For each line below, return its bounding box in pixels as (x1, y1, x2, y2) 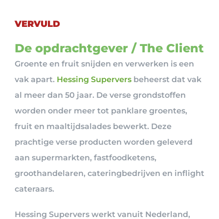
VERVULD (15, 18, 60, 29)
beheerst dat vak (131, 74, 201, 84)
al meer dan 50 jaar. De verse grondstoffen (15, 90, 186, 100)
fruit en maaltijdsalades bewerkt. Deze (15, 121, 172, 131)
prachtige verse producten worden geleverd (15, 137, 193, 147)
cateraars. (15, 184, 54, 194)
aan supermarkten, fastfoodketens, (15, 153, 156, 162)
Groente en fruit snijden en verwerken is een (15, 59, 194, 68)
